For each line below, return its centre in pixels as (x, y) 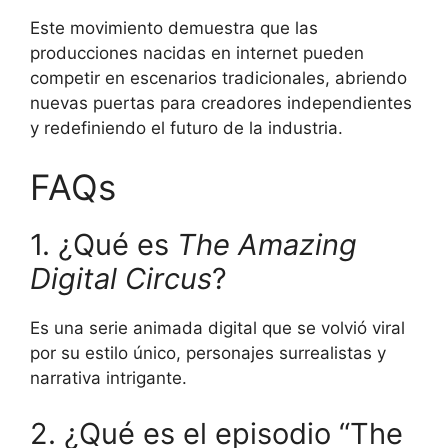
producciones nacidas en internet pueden (197, 52)
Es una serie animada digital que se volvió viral (217, 328)
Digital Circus (121, 279)
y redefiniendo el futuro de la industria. (186, 127)
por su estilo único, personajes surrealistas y (208, 353)
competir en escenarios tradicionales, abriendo (218, 77)
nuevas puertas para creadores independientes (221, 102)
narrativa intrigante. (108, 378)
